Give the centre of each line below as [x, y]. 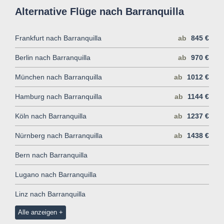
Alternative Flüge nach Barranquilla [99, 11]
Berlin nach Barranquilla [53, 57]
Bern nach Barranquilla [51, 155]
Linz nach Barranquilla [50, 194]
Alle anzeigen [37, 212]
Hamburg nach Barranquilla [58, 96]
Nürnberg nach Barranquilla [59, 135]
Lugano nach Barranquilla [56, 174]
